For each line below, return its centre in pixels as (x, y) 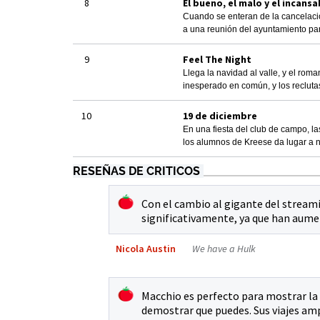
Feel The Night (217, 59)
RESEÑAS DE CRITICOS (136, 171)
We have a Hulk (224, 248)
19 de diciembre (220, 115)
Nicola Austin (146, 248)
